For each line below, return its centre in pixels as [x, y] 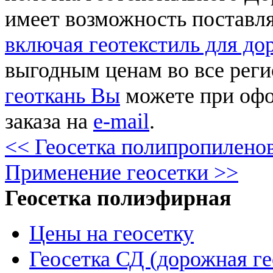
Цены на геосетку [112, 234]
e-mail [121, 122]
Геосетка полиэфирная [118, 198]
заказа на [49, 122]
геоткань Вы [62, 96]
